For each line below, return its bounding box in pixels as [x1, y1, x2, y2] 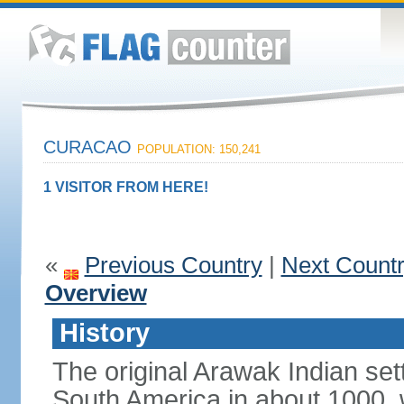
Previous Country [84, 252, 262, 279]
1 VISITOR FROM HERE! [42, 179, 208, 195]
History [59, 318, 150, 347]
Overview [44, 280, 147, 307]
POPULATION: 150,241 [136, 142, 261, 156]
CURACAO [42, 137, 137, 157]
